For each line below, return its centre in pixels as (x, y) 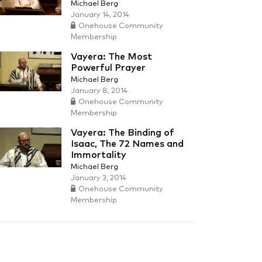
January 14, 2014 (100, 15)
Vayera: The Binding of (123, 133)
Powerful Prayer (108, 68)
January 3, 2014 (99, 178)
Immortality (99, 155)
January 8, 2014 (99, 91)
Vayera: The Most (111, 57)
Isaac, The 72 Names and (127, 144)
